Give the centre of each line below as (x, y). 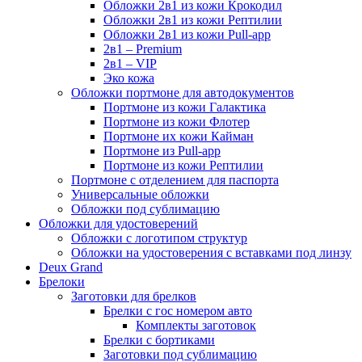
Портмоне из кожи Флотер (177, 121)
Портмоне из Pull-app (162, 150)
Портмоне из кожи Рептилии (183, 165)
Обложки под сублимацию (145, 208)
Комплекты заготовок (196, 325)
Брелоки (62, 281)
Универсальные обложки (140, 194)
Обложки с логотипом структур (159, 238)
